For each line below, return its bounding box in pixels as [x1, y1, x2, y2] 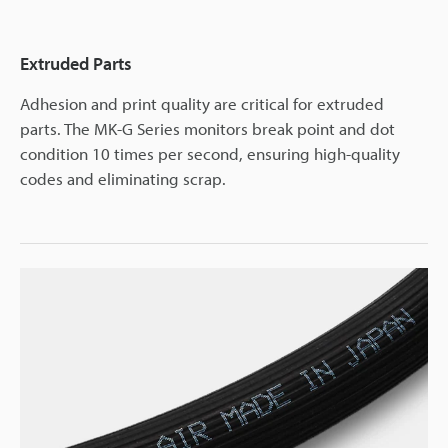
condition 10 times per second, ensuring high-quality [20, 142, 400, 164]
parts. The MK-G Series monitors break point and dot [20, 117, 395, 139]
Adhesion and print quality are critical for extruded [20, 92, 384, 114]
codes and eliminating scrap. [20, 167, 226, 189]
